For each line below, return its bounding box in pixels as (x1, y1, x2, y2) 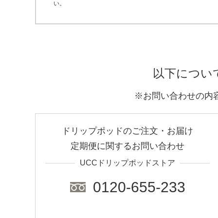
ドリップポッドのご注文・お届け (62, 126, 193, 136)
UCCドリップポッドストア (80, 159, 175, 167)
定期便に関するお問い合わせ (71, 141, 184, 151)
